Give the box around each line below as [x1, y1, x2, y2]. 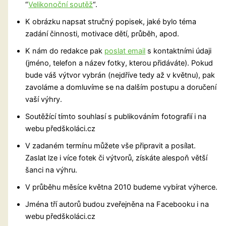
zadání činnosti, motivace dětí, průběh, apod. [25, 29, 180, 39]
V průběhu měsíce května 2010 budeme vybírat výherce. [25, 183, 218, 192]
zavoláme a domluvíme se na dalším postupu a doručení [25, 83, 217, 92]
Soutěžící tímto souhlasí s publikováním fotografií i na [25, 112, 207, 122]
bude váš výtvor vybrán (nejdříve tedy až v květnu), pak [25, 71, 215, 80]
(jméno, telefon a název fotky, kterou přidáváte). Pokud [25, 59, 213, 68]
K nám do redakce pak [25, 46, 105, 56]
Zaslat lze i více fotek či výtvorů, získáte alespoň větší [25, 153, 208, 163]
